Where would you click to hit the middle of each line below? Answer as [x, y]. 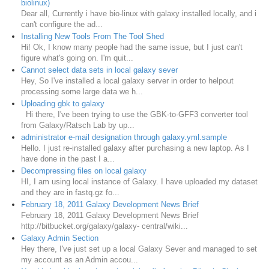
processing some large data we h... [82, 91]
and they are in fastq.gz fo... [70, 192]
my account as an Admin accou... [80, 259]
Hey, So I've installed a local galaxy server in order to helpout [127, 80]
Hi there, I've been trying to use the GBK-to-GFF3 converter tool [134, 114]
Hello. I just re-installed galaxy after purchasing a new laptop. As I [135, 148]
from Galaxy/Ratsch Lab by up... [78, 125]
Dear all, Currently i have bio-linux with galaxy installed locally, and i [139, 13]
